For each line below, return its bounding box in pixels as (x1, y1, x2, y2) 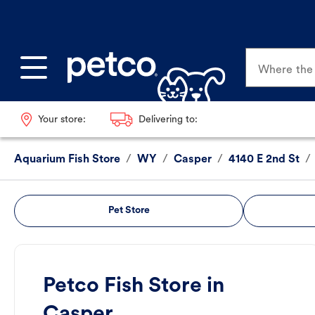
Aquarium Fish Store (14, 154, 120, 166)
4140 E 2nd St (229, 154, 300, 166)
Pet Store (108, 205, 150, 217)
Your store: (37, 114, 86, 125)
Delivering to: (138, 114, 198, 125)
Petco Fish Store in (43, 276, 224, 298)
